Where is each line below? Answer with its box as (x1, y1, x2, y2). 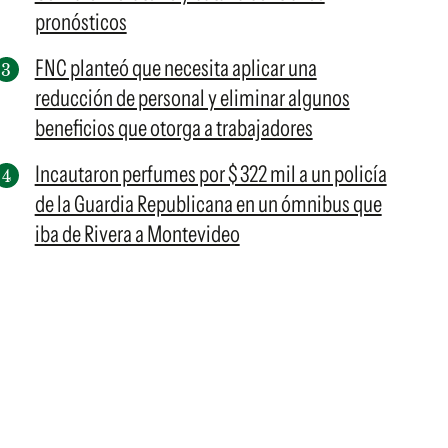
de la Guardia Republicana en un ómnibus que (34, 190, 382, 218)
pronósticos (34, 8, 127, 36)
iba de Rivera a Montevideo (34, 220, 240, 248)
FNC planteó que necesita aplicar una (34, 54, 317, 82)
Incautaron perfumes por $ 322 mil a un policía (34, 160, 387, 188)
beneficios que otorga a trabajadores (34, 114, 313, 142)
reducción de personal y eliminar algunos (34, 84, 350, 112)
